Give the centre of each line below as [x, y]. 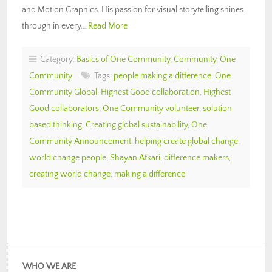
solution [217, 108]
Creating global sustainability [137, 125]
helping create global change [186, 141]
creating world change [70, 174]
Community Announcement [80, 141]
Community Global [63, 92]
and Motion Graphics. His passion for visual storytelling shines [133, 9]
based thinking [56, 125]
